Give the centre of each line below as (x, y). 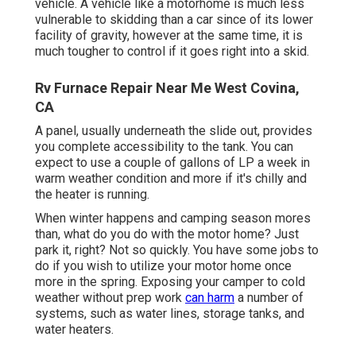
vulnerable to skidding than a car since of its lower (174, 20)
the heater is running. (92, 195)
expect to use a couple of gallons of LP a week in (172, 163)
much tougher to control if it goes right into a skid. (172, 52)
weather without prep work (110, 298)
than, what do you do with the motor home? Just (167, 234)
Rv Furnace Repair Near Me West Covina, (167, 88)
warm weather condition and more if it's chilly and (171, 179)
